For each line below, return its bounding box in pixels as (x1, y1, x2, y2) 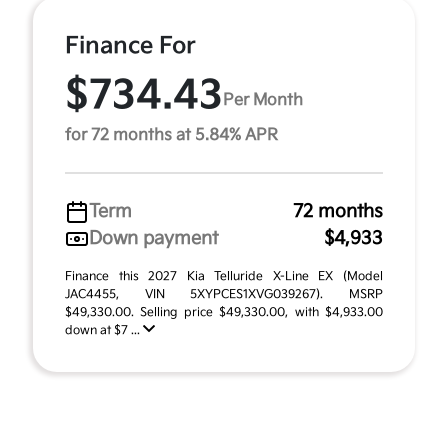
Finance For (65, 32, 196, 61)
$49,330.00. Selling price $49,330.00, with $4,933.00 (65, 305, 383, 321)
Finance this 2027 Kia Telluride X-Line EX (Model (65, 269, 383, 285)
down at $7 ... (65, 323, 143, 339)
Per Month (223, 90, 303, 110)
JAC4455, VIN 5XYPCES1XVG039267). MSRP (65, 287, 383, 303)
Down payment (89, 228, 218, 250)
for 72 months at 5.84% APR (65, 126, 278, 146)
